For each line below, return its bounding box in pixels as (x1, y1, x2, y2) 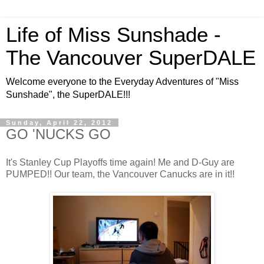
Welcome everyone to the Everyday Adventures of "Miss (6, 77, 239, 87)
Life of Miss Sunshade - (6, 24, 221, 46)
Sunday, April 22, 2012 (6, 119, 113, 126)
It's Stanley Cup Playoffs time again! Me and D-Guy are (6, 157, 235, 167)
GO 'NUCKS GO (6, 126, 111, 142)
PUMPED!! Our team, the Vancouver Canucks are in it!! (6, 169, 235, 179)
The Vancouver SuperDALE (6, 47, 256, 69)
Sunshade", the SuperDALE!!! (6, 90, 130, 100)
